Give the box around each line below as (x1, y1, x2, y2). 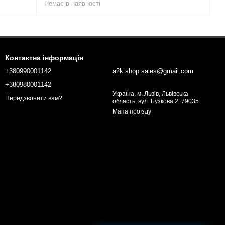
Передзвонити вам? (5, 94, 62, 102)
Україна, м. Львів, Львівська (113, 90, 188, 98)
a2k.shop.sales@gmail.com (113, 67, 193, 75)
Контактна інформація (5, 54, 83, 62)
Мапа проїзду (113, 108, 151, 116)
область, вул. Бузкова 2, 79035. (113, 98, 200, 105)
